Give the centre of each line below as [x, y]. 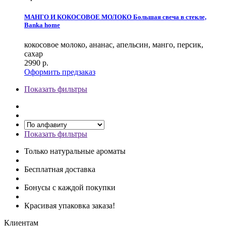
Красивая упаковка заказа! [70, 205]
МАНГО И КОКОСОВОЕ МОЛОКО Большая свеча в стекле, [115, 17]
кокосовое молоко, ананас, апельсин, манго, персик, [114, 44]
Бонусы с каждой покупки [70, 187]
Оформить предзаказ [60, 72]
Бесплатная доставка [60, 169]
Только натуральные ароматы [75, 151]
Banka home [42, 25]
